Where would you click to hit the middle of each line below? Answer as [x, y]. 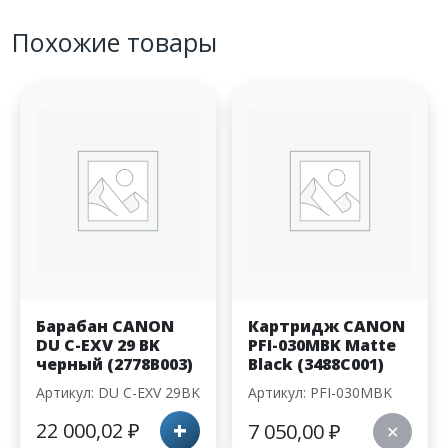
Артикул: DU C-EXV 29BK [118, 393]
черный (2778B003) [114, 364]
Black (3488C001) [316, 364]
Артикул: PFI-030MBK [320, 393]
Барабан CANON [105, 326]
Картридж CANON [326, 326]
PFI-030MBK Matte [322, 345]
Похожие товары [114, 42]
